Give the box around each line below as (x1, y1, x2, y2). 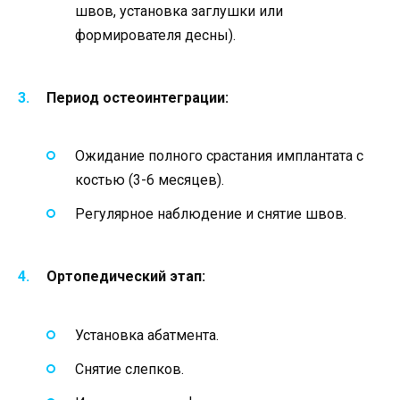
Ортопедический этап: (46, 268, 205, 286)
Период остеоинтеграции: (46, 88, 229, 106)
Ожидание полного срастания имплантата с (75, 147, 363, 165)
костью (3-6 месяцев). (75, 171, 224, 189)
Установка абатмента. (75, 326, 219, 344)
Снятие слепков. (75, 361, 184, 378)
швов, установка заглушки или (75, 2, 283, 20)
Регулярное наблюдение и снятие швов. (75, 205, 346, 223)
